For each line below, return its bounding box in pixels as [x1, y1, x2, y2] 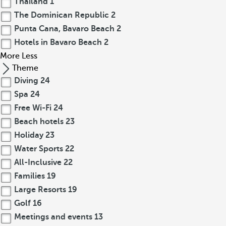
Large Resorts [12, 185, 68, 194]
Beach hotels [12, 117, 66, 126]
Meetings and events [12, 212, 94, 221]
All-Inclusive [12, 158, 64, 167]
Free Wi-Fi [12, 103, 53, 112]
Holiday [12, 131, 45, 140]
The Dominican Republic [12, 11, 111, 20]
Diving [12, 76, 40, 85]
